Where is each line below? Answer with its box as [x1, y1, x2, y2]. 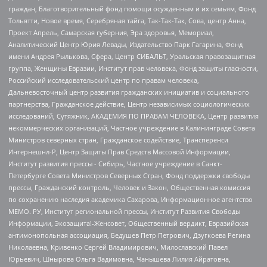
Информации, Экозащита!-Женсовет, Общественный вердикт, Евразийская [8, 218, 249, 228]
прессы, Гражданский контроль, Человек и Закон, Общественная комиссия [8, 182, 250, 192]
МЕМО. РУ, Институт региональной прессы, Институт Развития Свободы [8, 206, 240, 216]
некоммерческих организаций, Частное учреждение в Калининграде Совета [8, 123, 255, 132]
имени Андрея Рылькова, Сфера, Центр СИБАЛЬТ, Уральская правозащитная [8, 51, 256, 61]
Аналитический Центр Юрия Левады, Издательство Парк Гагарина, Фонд [8, 39, 243, 49]
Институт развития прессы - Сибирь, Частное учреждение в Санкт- [8, 159, 222, 168]
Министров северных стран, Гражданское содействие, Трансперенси [8, 135, 228, 144]
